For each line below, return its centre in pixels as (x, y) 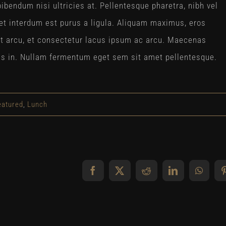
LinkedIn (191, 174)
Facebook (112, 174)
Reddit (159, 174)
